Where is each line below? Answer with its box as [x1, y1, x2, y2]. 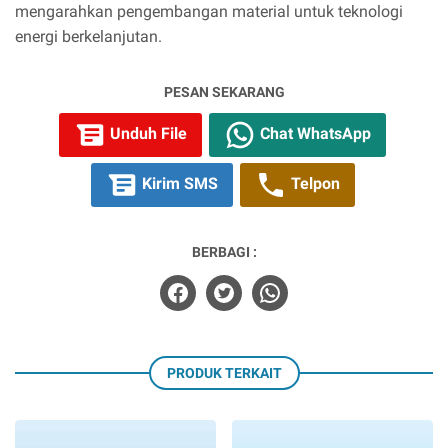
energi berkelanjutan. [15, 27, 162, 46]
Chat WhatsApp [256, 124, 371, 144]
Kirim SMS [137, 174, 218, 194]
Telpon [286, 174, 340, 194]
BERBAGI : [191, 244, 257, 260]
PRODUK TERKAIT [166, 365, 282, 381]
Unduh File [106, 124, 187, 144]
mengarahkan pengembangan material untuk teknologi [15, 2, 403, 21]
